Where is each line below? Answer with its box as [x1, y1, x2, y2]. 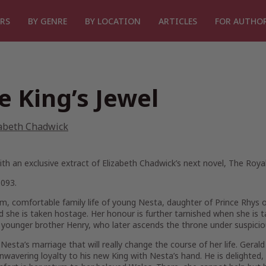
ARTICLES [159, 15, 197, 27]
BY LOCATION [85, 15, 141, 27]
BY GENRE [28, 15, 67, 27]
